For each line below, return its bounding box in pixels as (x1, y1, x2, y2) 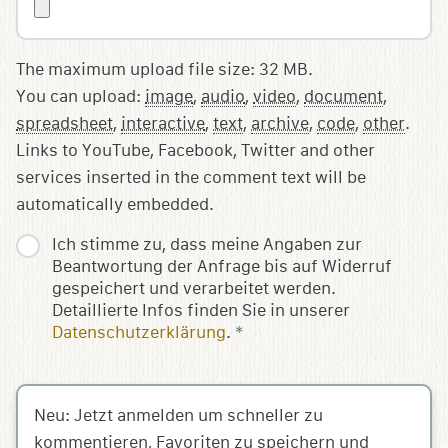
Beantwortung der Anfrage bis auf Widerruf (52, 257, 392, 276)
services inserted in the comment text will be (16, 168, 366, 187)
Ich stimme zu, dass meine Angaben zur (52, 235, 362, 254)
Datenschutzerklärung (52, 323, 226, 342)
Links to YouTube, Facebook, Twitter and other (16, 141, 375, 160)
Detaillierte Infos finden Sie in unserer (52, 301, 350, 320)
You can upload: (16, 87, 145, 106)
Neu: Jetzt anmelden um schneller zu (34, 406, 323, 425)
